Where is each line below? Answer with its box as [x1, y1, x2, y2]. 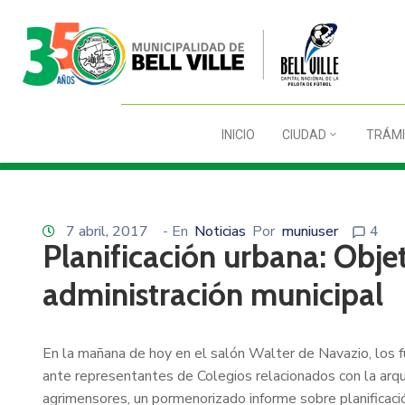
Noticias [194, 221, 246, 241]
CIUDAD [281, 127, 326, 142]
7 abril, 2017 [66, 221, 148, 241]
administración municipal [42, 275, 383, 314]
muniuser [281, 221, 338, 241]
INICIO [221, 127, 255, 142]
